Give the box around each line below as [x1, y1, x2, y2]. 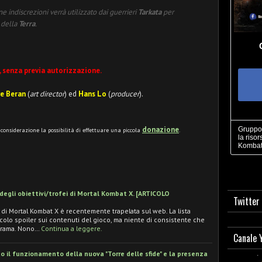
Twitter [233, 194, 260, 208]
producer [111, 89, 139, 99]
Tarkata [138, 7, 161, 17]
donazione [142, 125, 179, 135]
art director [30, 89, 64, 99]
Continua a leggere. [41, 223, 102, 233]
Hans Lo [78, 89, 108, 99]
